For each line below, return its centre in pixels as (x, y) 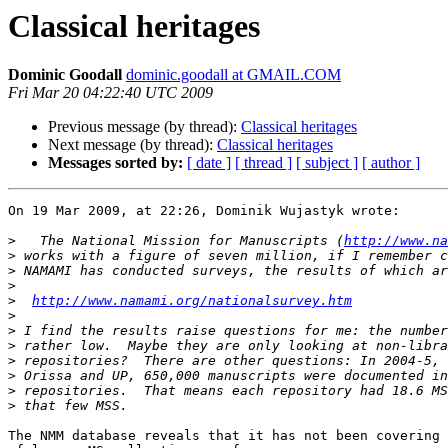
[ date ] (209, 163)
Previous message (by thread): (144, 127)
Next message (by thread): (132, 145)
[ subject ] (327, 163)
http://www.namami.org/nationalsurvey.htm (192, 301)
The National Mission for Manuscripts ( (180, 241)
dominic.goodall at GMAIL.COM (233, 75)
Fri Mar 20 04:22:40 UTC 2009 (110, 93)
